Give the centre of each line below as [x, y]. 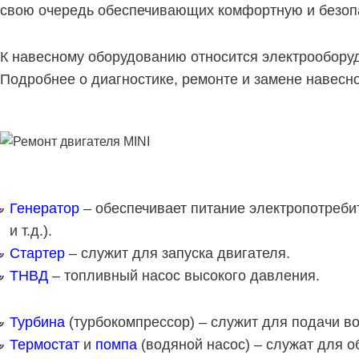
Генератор [44, 208]
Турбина [37, 322]
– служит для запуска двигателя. [177, 253]
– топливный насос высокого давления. [184, 275]
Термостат [44, 344]
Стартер [37, 253]
